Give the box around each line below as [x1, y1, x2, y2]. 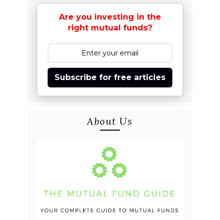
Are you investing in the [58, 12, 161, 22]
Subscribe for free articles [54, 73, 165, 82]
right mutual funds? [67, 23, 152, 33]
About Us [87, 115, 133, 128]
